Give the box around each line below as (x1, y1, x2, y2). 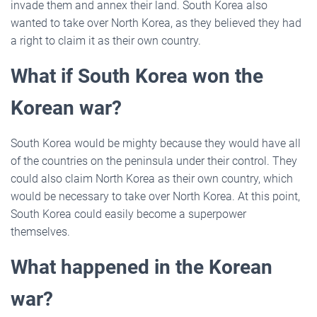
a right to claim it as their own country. (11, 33, 201, 47)
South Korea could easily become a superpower (11, 207, 246, 221)
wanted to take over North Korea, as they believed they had (11, 16, 301, 30)
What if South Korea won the (11, 64, 263, 88)
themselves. (11, 224, 70, 238)
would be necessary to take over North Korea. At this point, (11, 189, 300, 203)
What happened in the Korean (11, 255, 272, 279)
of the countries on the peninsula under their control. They (11, 154, 297, 168)
